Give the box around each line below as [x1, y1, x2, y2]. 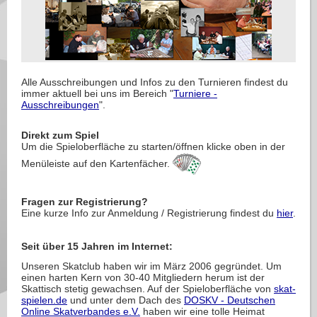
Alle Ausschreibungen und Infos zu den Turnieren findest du [21, 76, 288, 88]
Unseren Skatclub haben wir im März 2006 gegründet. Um [21, 260, 282, 272]
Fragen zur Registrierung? [21, 195, 148, 207]
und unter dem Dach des [67, 294, 184, 306]
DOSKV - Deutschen [184, 294, 275, 306]
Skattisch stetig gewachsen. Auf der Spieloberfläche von [21, 282, 274, 294]
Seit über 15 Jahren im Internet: [21, 241, 173, 253]
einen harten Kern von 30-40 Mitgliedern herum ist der [21, 271, 265, 283]
